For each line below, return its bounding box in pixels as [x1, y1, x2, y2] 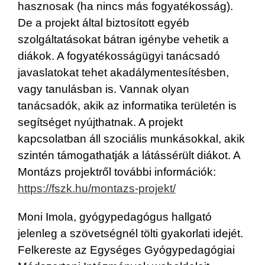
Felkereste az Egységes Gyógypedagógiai [18, 243, 235, 256]
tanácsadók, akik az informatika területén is [18, 99, 237, 112]
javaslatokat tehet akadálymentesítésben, [18, 66, 229, 79]
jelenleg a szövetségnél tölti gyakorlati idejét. [18, 227, 243, 240]
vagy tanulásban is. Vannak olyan [18, 82, 189, 95]
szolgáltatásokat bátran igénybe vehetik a [18, 33, 229, 46]
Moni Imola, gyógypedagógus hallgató [18, 210, 212, 223]
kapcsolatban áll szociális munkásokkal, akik [18, 132, 245, 145]
